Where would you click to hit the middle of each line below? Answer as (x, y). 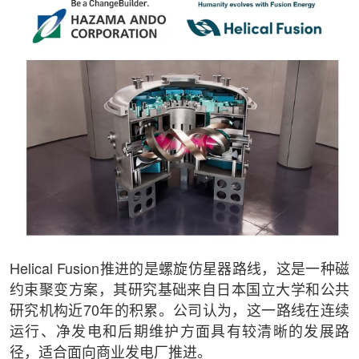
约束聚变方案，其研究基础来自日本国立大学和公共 (179, 290)
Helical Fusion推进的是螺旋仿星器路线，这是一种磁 (179, 270)
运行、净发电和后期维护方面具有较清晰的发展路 (179, 332)
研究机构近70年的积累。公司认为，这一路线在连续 (179, 311)
